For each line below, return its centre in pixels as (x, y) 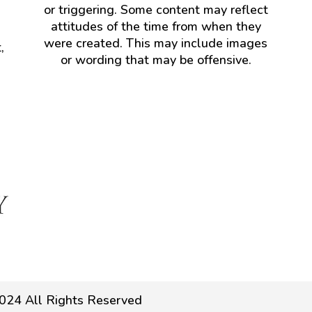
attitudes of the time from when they (156, 26)
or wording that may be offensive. (156, 60)
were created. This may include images (156, 43)
